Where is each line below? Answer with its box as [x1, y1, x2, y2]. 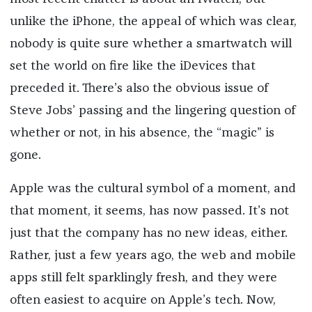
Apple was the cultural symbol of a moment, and [9, 182, 296, 195]
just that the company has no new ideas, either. [9, 226, 288, 240]
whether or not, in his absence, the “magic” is [9, 126, 274, 139]
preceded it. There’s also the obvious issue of [9, 81, 268, 95]
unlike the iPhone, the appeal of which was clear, [9, 15, 297, 28]
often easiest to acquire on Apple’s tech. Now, [9, 293, 276, 306]
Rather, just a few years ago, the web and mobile [9, 249, 296, 262]
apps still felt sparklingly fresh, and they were [9, 271, 277, 284]
